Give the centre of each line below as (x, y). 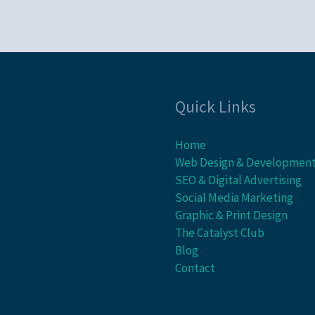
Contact (195, 268)
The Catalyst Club (220, 232)
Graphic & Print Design (231, 215)
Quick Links (216, 106)
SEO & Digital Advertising (238, 180)
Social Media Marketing (234, 197)
